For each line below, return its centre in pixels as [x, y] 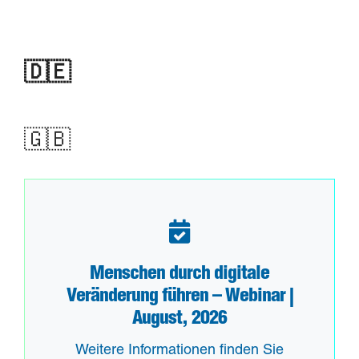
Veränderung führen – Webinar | [179, 298]
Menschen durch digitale [179, 275]
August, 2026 [179, 320]
